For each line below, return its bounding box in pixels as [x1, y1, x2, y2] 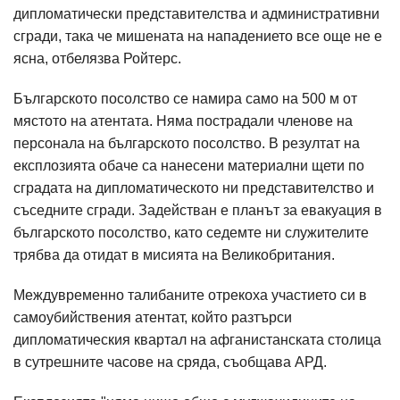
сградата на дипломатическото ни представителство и [13, 180, 374, 196]
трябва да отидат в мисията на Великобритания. [13, 247, 338, 262]
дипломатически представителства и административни [13, 6, 379, 21]
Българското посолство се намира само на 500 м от [13, 91, 357, 106]
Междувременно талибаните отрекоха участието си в [13, 287, 367, 303]
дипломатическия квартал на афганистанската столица [13, 332, 381, 347]
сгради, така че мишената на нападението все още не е [13, 29, 382, 44]
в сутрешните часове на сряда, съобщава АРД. [13, 354, 327, 370]
